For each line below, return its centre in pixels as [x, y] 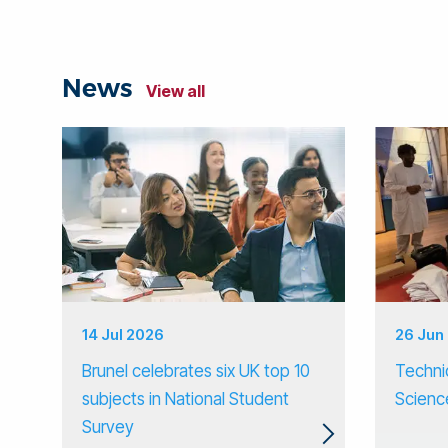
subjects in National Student [185, 399]
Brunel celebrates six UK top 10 [196, 371]
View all [175, 90]
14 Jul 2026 [123, 335]
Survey [108, 427]
